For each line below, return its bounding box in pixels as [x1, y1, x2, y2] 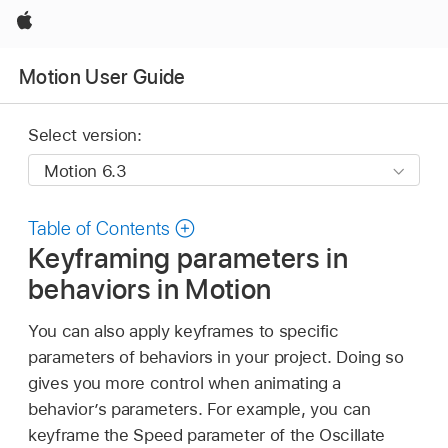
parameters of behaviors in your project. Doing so [28, 346, 404, 367]
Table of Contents [28, 217, 171, 241]
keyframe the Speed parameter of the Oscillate [28, 424, 385, 445]
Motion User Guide [19, 64, 186, 89]
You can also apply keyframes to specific [28, 320, 339, 341]
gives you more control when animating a [28, 372, 342, 393]
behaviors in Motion [28, 272, 272, 307]
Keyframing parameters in [28, 241, 349, 276]
